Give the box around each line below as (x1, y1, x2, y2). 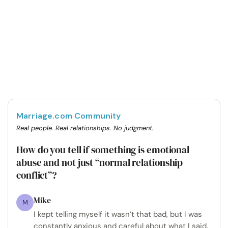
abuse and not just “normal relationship (16, 156, 183, 169)
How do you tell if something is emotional (16, 143, 190, 156)
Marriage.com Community (16, 110, 121, 121)
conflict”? (16, 168, 58, 182)
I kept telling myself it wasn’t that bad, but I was (34, 209, 202, 219)
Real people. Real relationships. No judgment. (16, 124, 154, 132)
